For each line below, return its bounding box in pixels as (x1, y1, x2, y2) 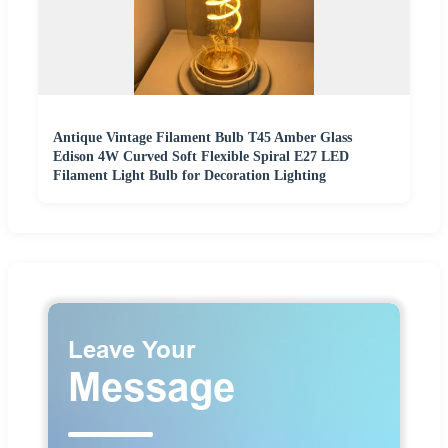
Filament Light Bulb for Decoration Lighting (53, 168, 326, 184)
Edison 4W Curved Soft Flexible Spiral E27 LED (53, 149, 349, 165)
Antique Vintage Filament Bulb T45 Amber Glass (53, 130, 352, 146)
